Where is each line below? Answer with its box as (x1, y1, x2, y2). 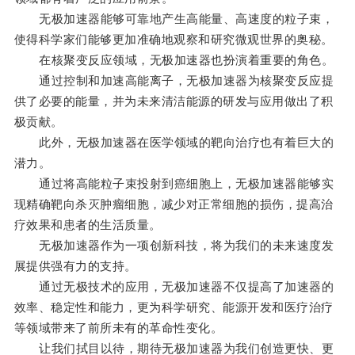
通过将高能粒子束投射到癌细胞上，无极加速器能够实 (13, 177, 334, 191)
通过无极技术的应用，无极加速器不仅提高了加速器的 (13, 280, 334, 294)
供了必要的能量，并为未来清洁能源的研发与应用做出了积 (13, 94, 334, 109)
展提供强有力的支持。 (13, 259, 137, 273)
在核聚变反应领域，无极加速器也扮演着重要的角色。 (13, 53, 334, 67)
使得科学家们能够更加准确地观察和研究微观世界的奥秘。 (13, 32, 334, 47)
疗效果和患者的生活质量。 (13, 218, 162, 232)
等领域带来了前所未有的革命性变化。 (13, 321, 223, 335)
